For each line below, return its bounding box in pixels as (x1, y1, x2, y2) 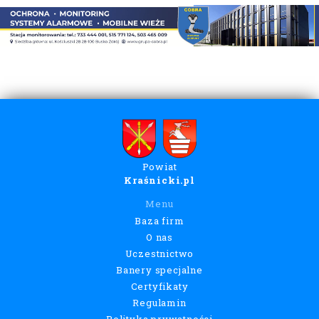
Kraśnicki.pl (124, 174, 195, 187)
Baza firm (135, 214, 184, 228)
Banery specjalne (116, 263, 203, 276)
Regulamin (132, 296, 187, 309)
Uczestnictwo (125, 247, 194, 261)
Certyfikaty (130, 279, 189, 293)
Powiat (142, 160, 177, 174)
